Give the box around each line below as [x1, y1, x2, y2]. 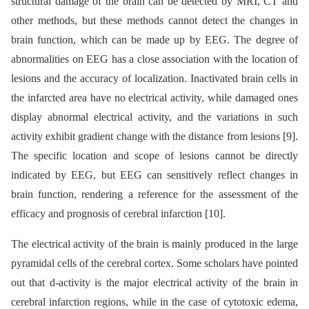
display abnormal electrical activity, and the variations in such [11, 110, 298, 123]
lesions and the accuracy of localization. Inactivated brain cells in [11, 72, 298, 84]
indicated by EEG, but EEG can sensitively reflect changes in [11, 168, 298, 181]
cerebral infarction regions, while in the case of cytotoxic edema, [11, 295, 298, 308]
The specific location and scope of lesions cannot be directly [11, 149, 298, 161]
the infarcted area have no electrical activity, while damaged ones [11, 91, 298, 103]
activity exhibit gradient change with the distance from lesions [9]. [11, 130, 298, 142]
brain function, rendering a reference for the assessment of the [11, 188, 298, 200]
